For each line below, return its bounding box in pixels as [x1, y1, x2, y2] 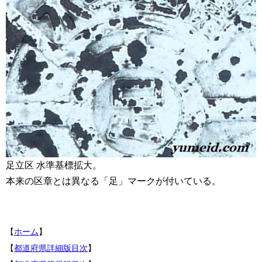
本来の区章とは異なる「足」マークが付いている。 [6, 175, 221, 186]
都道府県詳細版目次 [14, 243, 88, 253]
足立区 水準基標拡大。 [6, 160, 102, 170]
